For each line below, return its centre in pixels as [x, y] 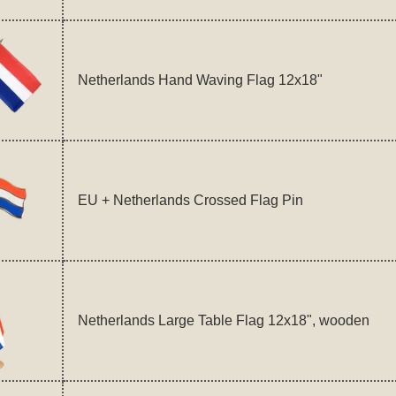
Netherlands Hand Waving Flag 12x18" [200, 80]
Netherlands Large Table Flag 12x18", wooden [223, 320]
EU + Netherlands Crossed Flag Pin [190, 200]
